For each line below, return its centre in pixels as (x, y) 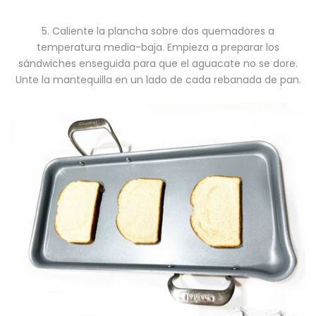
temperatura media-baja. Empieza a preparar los (158, 47)
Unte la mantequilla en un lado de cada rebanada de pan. (158, 80)
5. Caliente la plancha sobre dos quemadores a (158, 31)
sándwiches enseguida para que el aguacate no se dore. (158, 63)
